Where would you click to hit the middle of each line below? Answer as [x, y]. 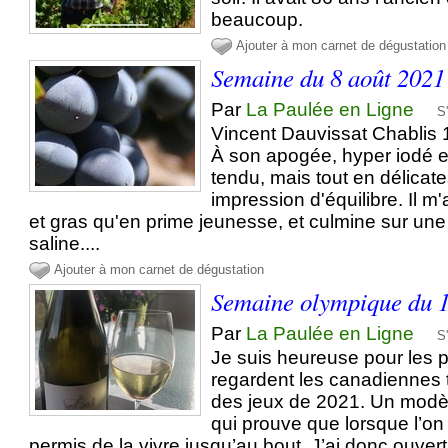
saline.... [65, 244]
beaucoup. [257, 20]
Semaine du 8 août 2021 [328, 77]
